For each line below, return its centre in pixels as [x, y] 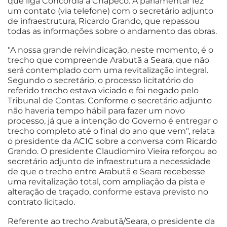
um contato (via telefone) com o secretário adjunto [110, 11]
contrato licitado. [41, 202]
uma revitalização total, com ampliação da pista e [106, 182]
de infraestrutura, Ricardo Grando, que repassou [104, 21]
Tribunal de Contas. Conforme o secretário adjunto [110, 101]
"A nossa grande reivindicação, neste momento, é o [110, 50]
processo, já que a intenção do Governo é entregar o [113, 121]
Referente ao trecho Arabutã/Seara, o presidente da [111, 221]
